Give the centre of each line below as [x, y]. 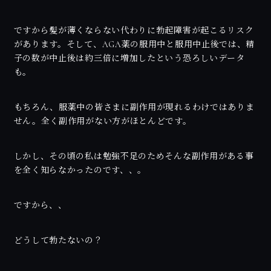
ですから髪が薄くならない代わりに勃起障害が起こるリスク [134, 31]
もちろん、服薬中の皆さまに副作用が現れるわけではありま [134, 108]
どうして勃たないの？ [58, 240]
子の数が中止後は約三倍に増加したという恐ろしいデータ [129, 59]
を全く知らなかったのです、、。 [80, 171]
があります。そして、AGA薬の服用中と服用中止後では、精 [134, 45]
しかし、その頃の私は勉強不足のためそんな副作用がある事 [134, 157]
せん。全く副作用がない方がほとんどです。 [103, 122]
